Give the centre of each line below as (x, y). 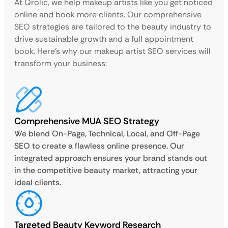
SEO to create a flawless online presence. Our (99, 146)
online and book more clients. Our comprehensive (108, 15)
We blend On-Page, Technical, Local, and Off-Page (107, 134)
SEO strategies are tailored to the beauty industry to (113, 27)
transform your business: (61, 63)
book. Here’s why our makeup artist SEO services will (112, 51)
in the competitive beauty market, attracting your (106, 170)
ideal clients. (38, 182)
